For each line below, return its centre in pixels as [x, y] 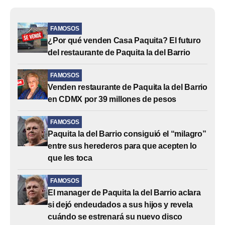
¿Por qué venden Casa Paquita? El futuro [124, 40]
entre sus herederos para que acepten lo [122, 146]
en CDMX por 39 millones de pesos [112, 99]
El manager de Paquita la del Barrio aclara [124, 192]
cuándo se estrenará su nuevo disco [115, 216]
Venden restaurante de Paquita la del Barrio [128, 87]
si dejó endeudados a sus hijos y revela [120, 204]
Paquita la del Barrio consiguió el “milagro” [127, 134]
